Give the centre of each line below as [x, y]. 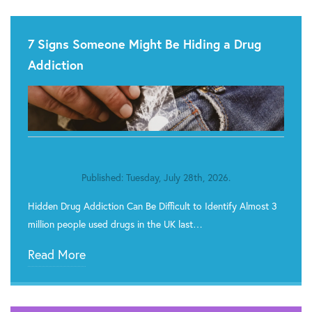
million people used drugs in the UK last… [115, 224]
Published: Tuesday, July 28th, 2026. [156, 178]
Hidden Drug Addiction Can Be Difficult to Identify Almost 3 [153, 206]
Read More [57, 255]
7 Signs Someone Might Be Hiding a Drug [145, 44]
